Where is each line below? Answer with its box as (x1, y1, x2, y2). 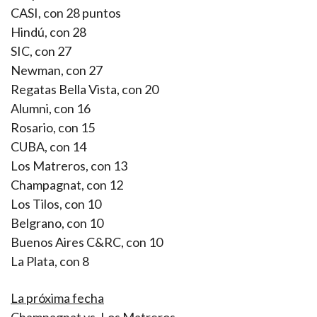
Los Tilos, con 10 (11, 196, 101, 212)
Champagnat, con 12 (11, 177, 123, 193)
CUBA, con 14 (11, 139, 86, 155)
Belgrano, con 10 (11, 215, 103, 231)
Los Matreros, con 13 (11, 158, 127, 174)
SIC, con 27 (11, 43, 71, 59)
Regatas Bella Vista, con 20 (11, 81, 158, 98)
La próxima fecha (11, 290, 104, 306)
